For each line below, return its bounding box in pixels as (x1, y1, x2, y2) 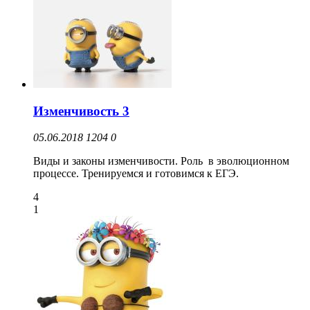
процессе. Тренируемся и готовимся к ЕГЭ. (33, 167, 239, 180)
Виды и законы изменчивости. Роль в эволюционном (33, 155, 289, 167)
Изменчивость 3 (33, 103, 129, 118)
